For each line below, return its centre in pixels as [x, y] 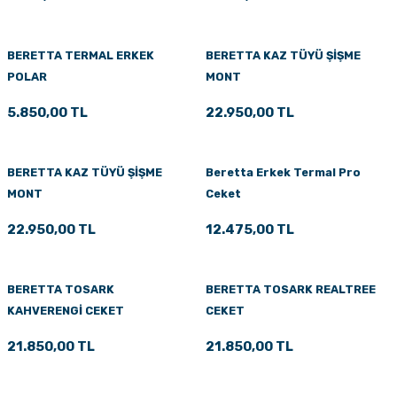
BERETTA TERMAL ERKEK [81, 55]
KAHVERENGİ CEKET [66, 310]
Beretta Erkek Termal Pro [283, 172]
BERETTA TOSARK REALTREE [291, 289]
